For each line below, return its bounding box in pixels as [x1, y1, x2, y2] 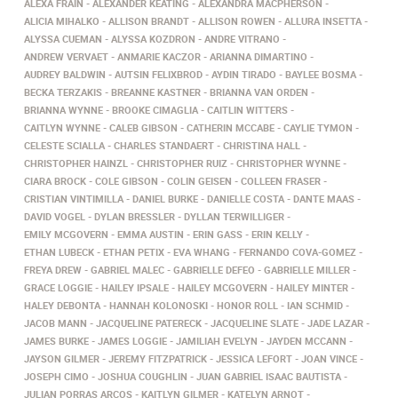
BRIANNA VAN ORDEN [210, 85, 308, 99]
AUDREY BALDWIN [24, 68, 106, 81]
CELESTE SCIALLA [24, 139, 105, 152]
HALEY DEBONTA [24, 298, 100, 312]
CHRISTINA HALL [223, 139, 300, 152]
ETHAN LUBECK [24, 245, 94, 259]
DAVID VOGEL [24, 210, 85, 223]
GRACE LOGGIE [24, 281, 92, 294]
